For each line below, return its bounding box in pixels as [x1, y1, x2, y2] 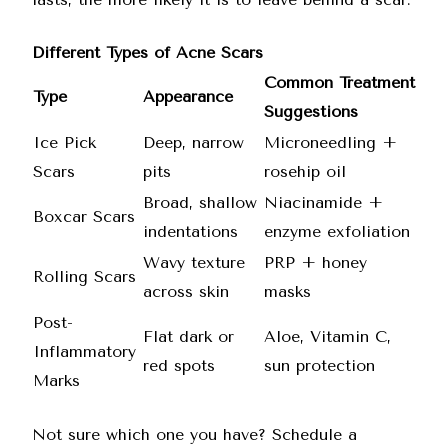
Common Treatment [264, 73, 415, 92]
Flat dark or [143, 327, 234, 346]
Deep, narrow [143, 133, 244, 152]
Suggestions [264, 102, 358, 121]
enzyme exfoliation [264, 222, 410, 241]
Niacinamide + [264, 193, 383, 212]
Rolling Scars [33, 267, 136, 286]
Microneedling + [264, 133, 397, 152]
